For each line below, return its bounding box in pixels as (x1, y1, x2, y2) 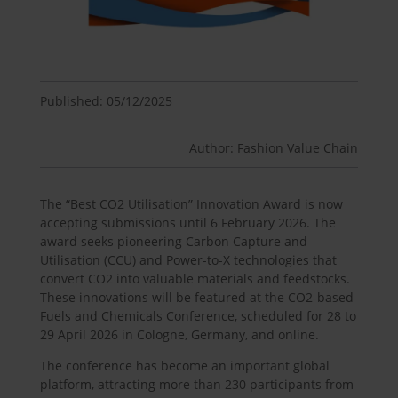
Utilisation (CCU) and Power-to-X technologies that (39, 251, 337, 268)
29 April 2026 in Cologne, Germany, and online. (39, 325, 319, 343)
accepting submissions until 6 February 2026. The (39, 213, 336, 231)
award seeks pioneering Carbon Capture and (39, 232, 307, 250)
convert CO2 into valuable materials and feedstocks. (39, 269, 350, 287)
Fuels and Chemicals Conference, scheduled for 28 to (39, 306, 356, 324)
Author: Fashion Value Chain (189, 139, 359, 156)
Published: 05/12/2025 (39, 92, 172, 109)
